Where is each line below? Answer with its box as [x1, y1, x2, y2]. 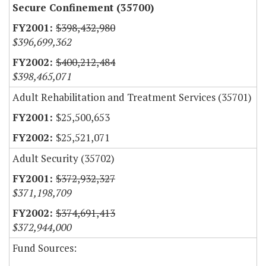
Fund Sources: [12, 241, 77, 255]
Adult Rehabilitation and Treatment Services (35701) [12, 90, 252, 104]
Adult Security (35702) [12, 151, 115, 166]
